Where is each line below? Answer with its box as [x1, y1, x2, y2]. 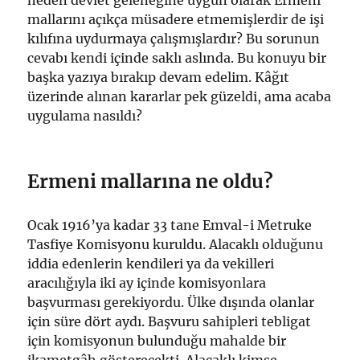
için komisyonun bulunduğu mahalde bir [27, 333, 287, 350]
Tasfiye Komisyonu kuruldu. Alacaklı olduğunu [27, 236, 324, 253]
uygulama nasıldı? [27, 108, 143, 125]
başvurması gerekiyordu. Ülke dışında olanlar [27, 294, 315, 311]
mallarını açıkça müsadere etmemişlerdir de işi [27, 11, 325, 28]
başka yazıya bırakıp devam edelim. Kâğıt [27, 69, 290, 86]
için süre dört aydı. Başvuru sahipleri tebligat [27, 313, 312, 330]
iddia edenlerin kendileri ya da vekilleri [27, 256, 275, 272]
